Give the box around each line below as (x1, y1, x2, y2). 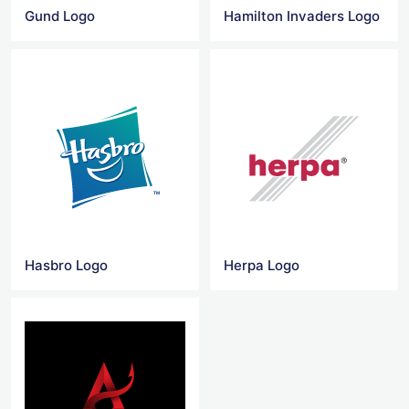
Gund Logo (25, 7, 95, 26)
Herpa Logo (224, 256, 300, 274)
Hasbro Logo (25, 256, 108, 274)
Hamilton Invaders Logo (224, 7, 381, 26)
